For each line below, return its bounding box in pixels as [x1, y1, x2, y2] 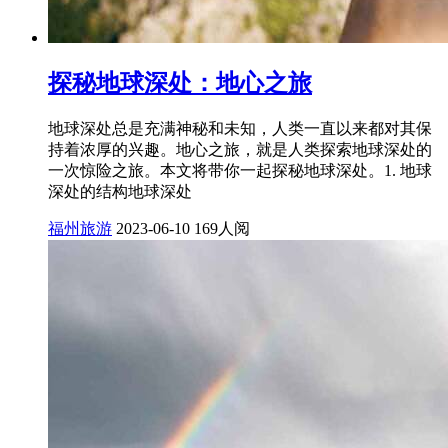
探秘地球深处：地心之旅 [48, 70, 312, 97]
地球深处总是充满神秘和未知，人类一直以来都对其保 [48, 120, 432, 138]
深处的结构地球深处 [48, 183, 192, 201]
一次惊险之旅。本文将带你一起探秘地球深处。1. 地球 [48, 162, 432, 180]
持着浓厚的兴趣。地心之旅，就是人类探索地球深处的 [48, 141, 432, 159]
